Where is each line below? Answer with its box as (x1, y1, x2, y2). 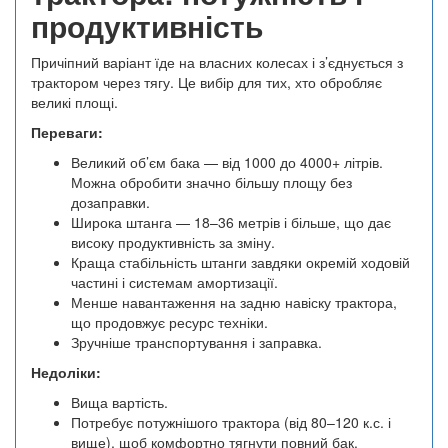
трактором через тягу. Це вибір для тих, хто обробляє (31, 72, 382, 93)
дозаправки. (71, 192, 150, 213)
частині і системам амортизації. (71, 272, 278, 293)
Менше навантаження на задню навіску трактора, (71, 292, 397, 313)
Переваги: (31, 122, 103, 143)
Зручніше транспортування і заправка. (71, 332, 322, 353)
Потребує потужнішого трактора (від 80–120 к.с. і (71, 412, 391, 433)
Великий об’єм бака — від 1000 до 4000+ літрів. (71, 152, 383, 173)
